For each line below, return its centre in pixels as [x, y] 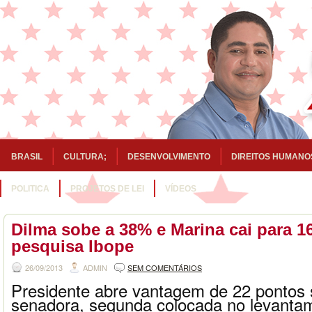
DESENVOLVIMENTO [169, 157]
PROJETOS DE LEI [107, 189]
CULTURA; [85, 157]
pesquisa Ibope [72, 246]
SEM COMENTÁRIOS [165, 267]
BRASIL [27, 157]
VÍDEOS [181, 189]
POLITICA [30, 189]
